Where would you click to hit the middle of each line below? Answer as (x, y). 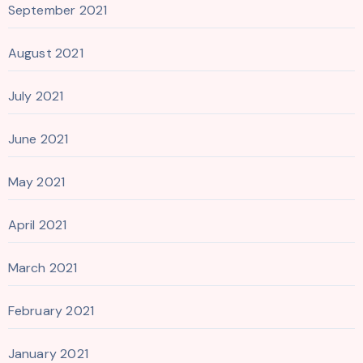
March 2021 (43, 267)
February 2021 (51, 310)
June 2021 (38, 139)
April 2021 (37, 224)
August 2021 (45, 53)
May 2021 (36, 181)
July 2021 (36, 96)
